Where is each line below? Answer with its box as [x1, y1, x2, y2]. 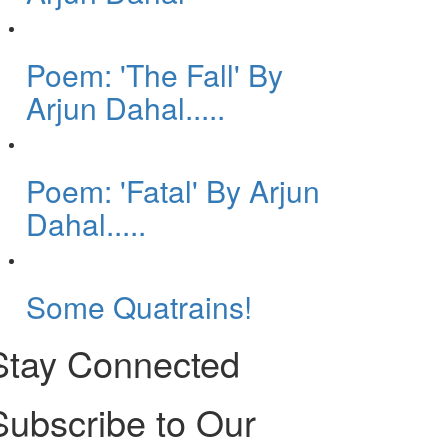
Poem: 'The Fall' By [26, 53, 283, 96]
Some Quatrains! [26, 285, 252, 328]
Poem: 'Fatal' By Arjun [26, 169, 320, 212]
